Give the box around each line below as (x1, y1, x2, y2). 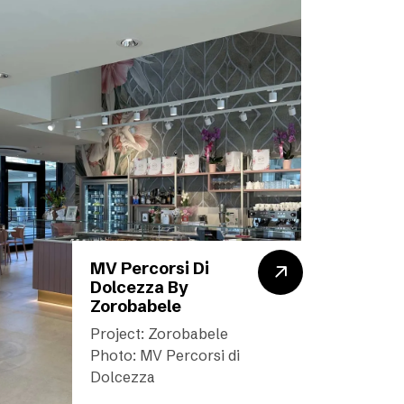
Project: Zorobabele (90, 325, 228, 343)
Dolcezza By (90, 277, 188, 298)
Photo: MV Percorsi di (90, 346, 240, 364)
